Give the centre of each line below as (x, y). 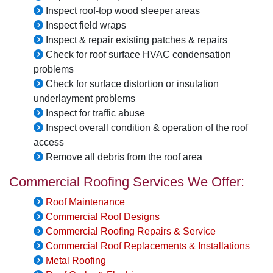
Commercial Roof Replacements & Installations (148, 246)
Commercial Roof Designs (103, 217)
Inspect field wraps (85, 26)
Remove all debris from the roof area (123, 157)
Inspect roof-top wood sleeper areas (122, 11)
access (49, 143)
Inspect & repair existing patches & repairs (135, 40)
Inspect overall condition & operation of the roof (146, 128)
